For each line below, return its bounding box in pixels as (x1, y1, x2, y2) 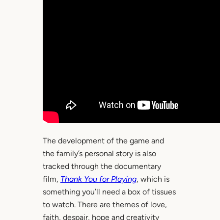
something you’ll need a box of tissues (42, 187, 176, 197)
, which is (136, 174, 169, 184)
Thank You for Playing (60, 174, 137, 184)
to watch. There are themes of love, (42, 200, 167, 210)
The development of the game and (42, 136, 164, 146)
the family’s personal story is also (42, 149, 156, 159)
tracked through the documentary (42, 162, 161, 171)
